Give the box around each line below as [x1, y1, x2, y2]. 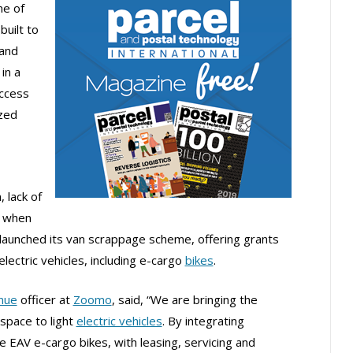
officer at [17, 292, 73, 308]
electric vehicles [76, 313, 162, 329]
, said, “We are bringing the [111, 292, 258, 308]
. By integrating [162, 313, 244, 329]
